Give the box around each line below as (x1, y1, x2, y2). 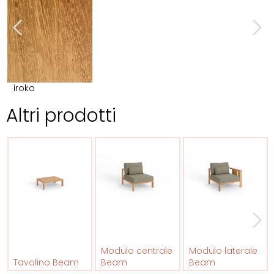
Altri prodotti (6, 103, 116, 129)
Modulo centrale (101, 245, 173, 257)
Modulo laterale (188, 245, 257, 257)
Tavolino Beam (13, 256, 80, 269)
